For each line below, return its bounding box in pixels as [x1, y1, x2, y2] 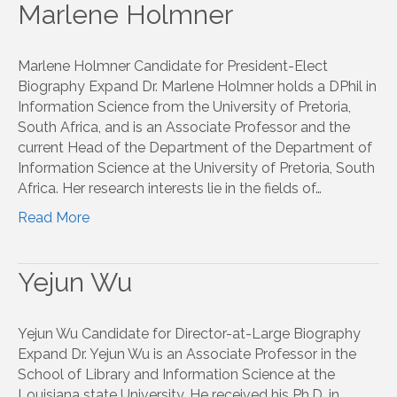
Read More [18, 208, 90, 226]
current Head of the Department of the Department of [18, 138, 372, 156]
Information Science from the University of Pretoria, [18, 97, 351, 115]
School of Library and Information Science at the [18, 365, 335, 383]
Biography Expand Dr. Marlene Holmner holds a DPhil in [18, 77, 377, 95]
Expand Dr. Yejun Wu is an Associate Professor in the [18, 345, 356, 362]
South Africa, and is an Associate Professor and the [18, 118, 350, 136]
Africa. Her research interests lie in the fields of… [18, 179, 322, 197]
